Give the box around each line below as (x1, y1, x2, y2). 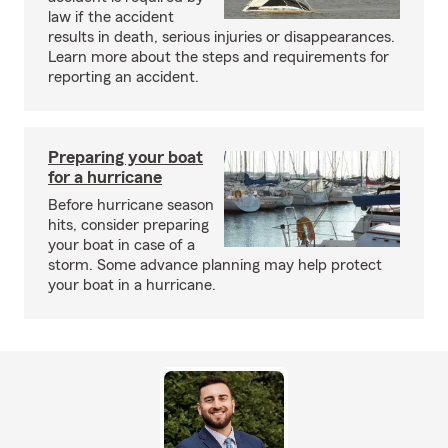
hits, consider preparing (48, 217, 209, 233)
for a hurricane (48, 168, 162, 186)
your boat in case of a (48, 237, 195, 253)
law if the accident (48, 9, 174, 25)
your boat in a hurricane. (48, 277, 216, 293)
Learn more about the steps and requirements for (48, 49, 389, 65)
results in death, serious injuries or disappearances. (48, 29, 395, 45)
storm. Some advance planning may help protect (48, 257, 382, 273)
